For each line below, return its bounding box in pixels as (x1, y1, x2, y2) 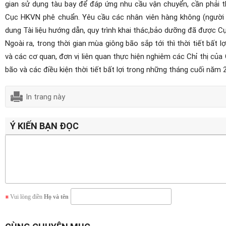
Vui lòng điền (10, 193, 44, 200)
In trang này (26, 91, 65, 101)
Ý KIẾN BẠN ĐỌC (10, 119, 79, 132)
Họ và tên (44, 193, 69, 200)
